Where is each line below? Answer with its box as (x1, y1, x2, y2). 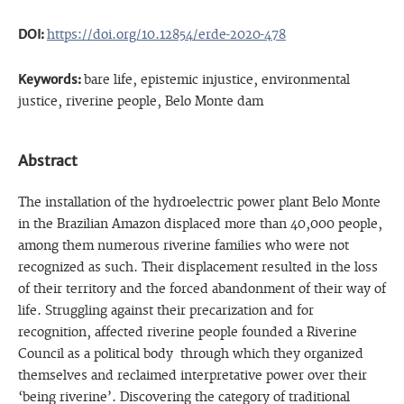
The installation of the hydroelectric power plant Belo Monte (17, 195, 381, 210)
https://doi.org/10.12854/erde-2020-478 (46, 26, 286, 42)
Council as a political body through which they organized (17, 346, 363, 362)
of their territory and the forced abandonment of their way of (17, 281, 386, 297)
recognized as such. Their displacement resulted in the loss (17, 260, 378, 275)
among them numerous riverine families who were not (17, 238, 349, 253)
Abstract (17, 151, 78, 170)
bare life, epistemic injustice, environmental (83, 71, 350, 87)
